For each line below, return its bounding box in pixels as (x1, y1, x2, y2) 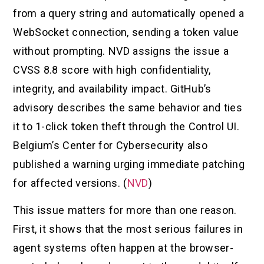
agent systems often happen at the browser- (13, 241, 233, 254)
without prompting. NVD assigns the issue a (13, 44, 229, 57)
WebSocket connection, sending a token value (13, 25, 239, 38)
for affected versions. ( (13, 176, 127, 189)
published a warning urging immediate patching (13, 157, 245, 170)
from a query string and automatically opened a (13, 6, 245, 19)
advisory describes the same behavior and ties (13, 101, 242, 114)
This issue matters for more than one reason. (13, 203, 237, 216)
